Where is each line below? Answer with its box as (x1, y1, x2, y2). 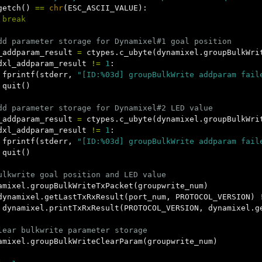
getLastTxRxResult (44, 192, 124, 201)
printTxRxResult (49, 204, 119, 212)
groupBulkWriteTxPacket (30, 181, 133, 190)
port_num (129, 192, 166, 201)
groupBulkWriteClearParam (30, 237, 143, 246)
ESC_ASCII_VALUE (68, 4, 138, 12)
